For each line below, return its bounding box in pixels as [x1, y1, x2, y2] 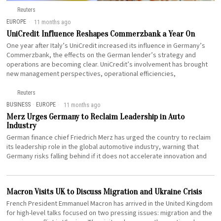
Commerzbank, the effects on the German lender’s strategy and [6, 50, 196, 61]
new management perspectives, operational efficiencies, [6, 69, 176, 79]
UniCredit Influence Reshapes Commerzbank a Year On [6, 29, 195, 39]
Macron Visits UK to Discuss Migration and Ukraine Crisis [6, 187, 202, 197]
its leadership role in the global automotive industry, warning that [6, 142, 199, 152]
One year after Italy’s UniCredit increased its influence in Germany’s [6, 41, 206, 51]
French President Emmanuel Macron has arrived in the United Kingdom [6, 199, 213, 209]
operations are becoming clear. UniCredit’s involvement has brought [6, 60, 208, 70]
